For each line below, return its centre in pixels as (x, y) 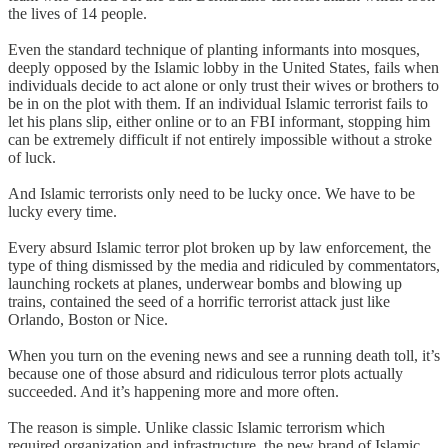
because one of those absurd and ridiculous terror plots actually (205, 373)
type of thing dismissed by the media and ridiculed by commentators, (224, 265)
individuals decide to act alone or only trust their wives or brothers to (223, 85)
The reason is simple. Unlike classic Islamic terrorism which (196, 427)
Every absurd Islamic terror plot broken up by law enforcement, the (219, 247)
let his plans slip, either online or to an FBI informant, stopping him (219, 121)
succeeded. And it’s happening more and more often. (173, 391)
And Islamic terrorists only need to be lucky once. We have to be (211, 193)
